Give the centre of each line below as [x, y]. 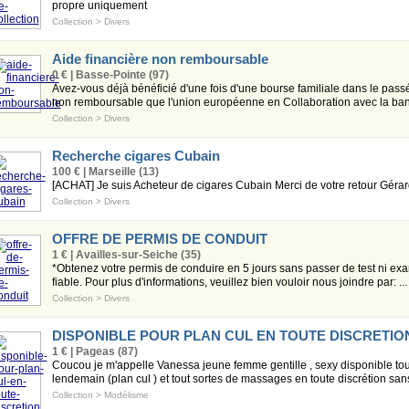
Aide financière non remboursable [160, 59]
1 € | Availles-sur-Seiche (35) [126, 255]
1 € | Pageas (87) [94, 351]
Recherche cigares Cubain [136, 156]
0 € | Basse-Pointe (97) [110, 75]
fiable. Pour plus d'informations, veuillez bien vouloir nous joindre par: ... [229, 282]
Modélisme [126, 395]
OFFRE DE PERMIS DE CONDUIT [159, 239]
